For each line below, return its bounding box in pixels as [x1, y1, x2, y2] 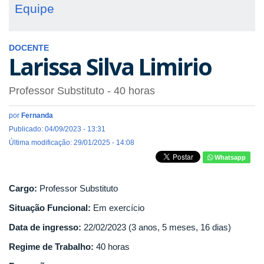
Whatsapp [213, 154, 246, 161]
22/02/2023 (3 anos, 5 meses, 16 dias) [84, 222, 231, 233]
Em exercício [93, 203, 144, 213]
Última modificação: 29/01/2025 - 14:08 [9, 138, 134, 147]
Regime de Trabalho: [9, 242, 96, 252]
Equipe [15, 2, 54, 15]
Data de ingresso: [9, 222, 84, 233]
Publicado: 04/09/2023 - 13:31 [9, 125, 105, 134]
